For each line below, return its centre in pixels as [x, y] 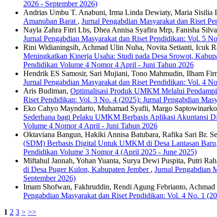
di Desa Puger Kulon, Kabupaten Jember [87, 169]
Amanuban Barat [50, 21]
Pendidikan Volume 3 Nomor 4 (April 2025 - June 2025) [110, 152]
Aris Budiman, [47, 91]
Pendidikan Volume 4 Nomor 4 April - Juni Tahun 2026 [108, 64]
